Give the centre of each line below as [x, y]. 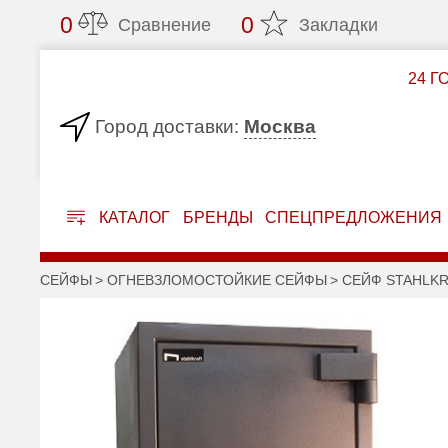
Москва [280, 126]
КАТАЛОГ [132, 217]
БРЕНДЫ [217, 217]
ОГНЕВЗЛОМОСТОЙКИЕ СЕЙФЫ [217, 280]
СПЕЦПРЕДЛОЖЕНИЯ [354, 217]
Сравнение [165, 25]
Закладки [339, 25]
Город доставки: [167, 126]
